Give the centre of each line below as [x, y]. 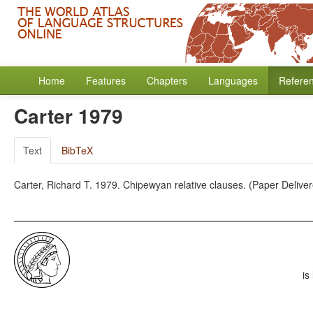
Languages [233, 80]
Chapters [167, 80]
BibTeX [77, 150]
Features [106, 80]
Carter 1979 [68, 116]
